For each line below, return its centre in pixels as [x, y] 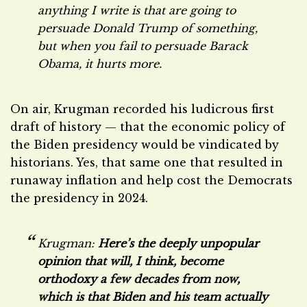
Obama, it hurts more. [100, 64]
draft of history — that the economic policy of [148, 127]
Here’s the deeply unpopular [179, 243]
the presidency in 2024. [79, 198]
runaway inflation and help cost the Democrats [151, 180]
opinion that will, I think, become [131, 261]
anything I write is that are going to [137, 10]
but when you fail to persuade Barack [143, 46]
